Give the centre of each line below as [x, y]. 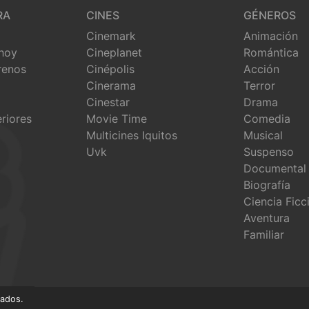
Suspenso [269, 151]
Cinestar [108, 102]
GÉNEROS [270, 15]
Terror [259, 85]
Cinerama [111, 85]
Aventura [267, 218]
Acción [261, 69]
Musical [263, 135]
